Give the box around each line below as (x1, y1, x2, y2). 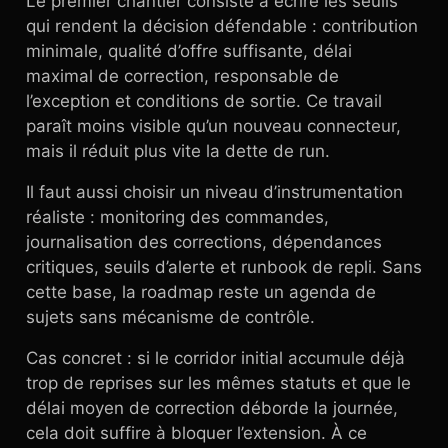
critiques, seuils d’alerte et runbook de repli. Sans (26, 257, 422, 277)
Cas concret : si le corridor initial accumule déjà (26, 348, 405, 368)
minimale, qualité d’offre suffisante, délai (26, 41, 352, 61)
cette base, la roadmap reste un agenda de (26, 282, 376, 302)
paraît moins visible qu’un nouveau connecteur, (26, 116, 401, 136)
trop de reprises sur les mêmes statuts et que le (26, 373, 411, 393)
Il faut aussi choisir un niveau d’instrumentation (26, 182, 403, 202)
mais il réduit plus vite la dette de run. (26, 141, 330, 161)
